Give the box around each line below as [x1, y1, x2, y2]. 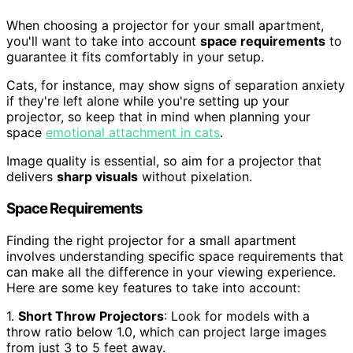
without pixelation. [138, 169, 252, 185]
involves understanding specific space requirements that [6, 247, 344, 264]
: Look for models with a [164, 307, 310, 324]
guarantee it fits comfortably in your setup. [6, 49, 264, 65]
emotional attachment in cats [46, 124, 220, 141]
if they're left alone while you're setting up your [6, 93, 289, 110]
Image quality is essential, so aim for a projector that [6, 153, 321, 169]
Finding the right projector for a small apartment [6, 232, 296, 248]
